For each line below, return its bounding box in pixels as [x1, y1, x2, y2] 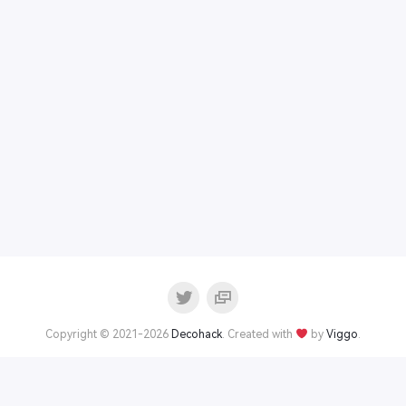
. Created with [222, 328, 296, 341]
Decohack [171, 328, 223, 341]
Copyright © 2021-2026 [45, 328, 172, 341]
